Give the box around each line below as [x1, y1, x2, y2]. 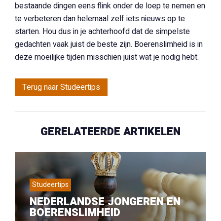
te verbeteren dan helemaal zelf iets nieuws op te [15, 13, 185, 25]
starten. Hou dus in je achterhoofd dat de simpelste [15, 26, 190, 37]
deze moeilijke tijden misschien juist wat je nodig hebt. [15, 51, 199, 63]
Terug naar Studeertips [22, 81, 100, 93]
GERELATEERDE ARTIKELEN [40, 124, 181, 140]
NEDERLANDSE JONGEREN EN [30, 194, 181, 210]
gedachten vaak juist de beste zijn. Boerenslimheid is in [15, 38, 203, 50]
